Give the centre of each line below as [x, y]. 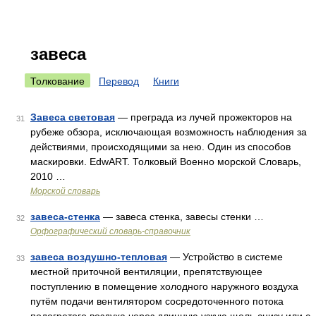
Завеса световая [73, 117]
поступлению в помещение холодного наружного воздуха [164, 286]
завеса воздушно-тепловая [99, 257]
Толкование [57, 81]
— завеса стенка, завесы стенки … [182, 217]
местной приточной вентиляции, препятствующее [146, 272]
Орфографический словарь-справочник [110, 231]
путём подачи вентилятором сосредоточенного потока [157, 301]
